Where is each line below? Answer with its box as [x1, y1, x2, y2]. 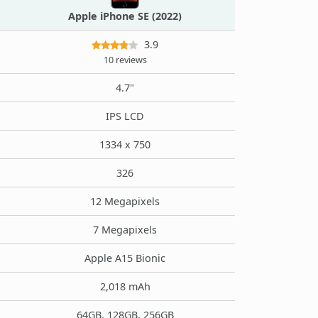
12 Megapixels [90, 194, 160, 208]
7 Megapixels [93, 222, 157, 236]
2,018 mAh [99, 279, 150, 293]
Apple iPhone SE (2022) [68, 9, 182, 23]
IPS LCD [106, 109, 144, 123]
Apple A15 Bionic [84, 251, 165, 265]
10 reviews [103, 53, 147, 66]
